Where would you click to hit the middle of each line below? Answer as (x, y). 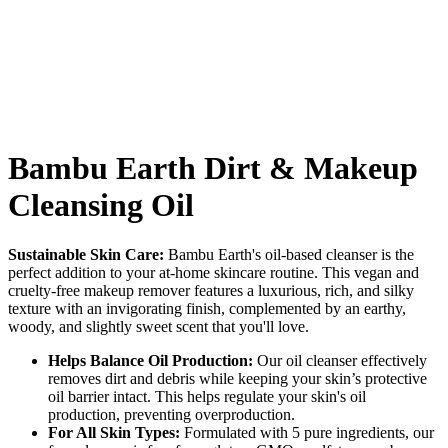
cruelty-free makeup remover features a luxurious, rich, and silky (211, 290)
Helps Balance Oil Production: (150, 360)
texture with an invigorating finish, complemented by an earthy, (207, 308)
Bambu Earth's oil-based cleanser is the (289, 254)
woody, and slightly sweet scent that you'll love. (158, 326)
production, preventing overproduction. (171, 414)
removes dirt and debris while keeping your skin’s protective (237, 378)
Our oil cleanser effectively (340, 360)
